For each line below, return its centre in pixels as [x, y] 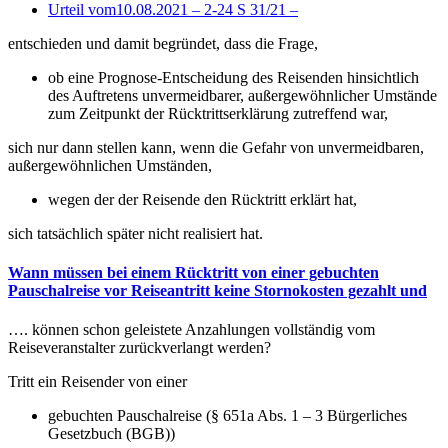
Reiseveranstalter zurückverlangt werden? [143, 348]
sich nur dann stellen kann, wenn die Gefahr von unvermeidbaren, [216, 147]
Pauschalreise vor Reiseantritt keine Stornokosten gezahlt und [217, 290]
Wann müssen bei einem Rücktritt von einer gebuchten [193, 272]
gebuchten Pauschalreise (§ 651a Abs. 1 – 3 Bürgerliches [227, 416]
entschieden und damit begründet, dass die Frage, [165, 43]
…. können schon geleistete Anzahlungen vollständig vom [191, 330]
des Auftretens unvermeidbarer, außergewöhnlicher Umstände [242, 95]
